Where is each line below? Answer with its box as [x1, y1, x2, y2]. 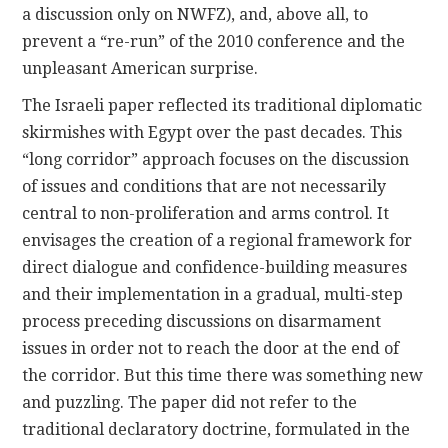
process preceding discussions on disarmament [22, 311, 382, 331]
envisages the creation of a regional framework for [22, 230, 413, 250]
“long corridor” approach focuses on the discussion [22, 149, 410, 169]
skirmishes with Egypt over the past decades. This [22, 122, 403, 142]
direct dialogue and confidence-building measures [22, 257, 408, 277]
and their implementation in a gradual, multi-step [22, 284, 404, 304]
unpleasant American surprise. [22, 58, 259, 78]
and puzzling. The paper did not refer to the [22, 392, 358, 412]
